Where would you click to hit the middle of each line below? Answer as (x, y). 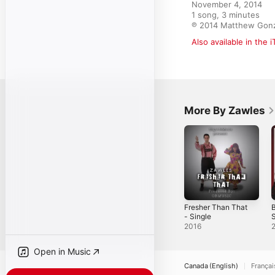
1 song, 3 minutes (226, 15)
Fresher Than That (216, 207)
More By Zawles (225, 110)
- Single (198, 216)
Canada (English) (211, 265)
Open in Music (62, 251)
